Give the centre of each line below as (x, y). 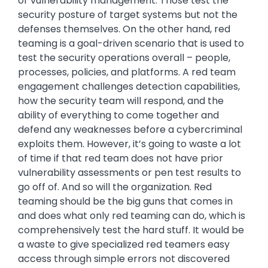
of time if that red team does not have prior (121, 159)
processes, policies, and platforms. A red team (127, 72)
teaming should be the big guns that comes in (125, 202)
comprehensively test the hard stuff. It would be (131, 230)
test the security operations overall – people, (124, 58)
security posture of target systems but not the (128, 15)
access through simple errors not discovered (124, 259)
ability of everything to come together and (118, 115)
